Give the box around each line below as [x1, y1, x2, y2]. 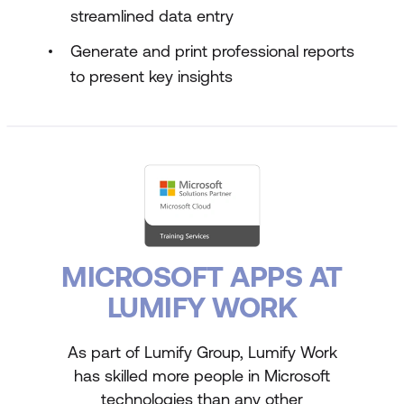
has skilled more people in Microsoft [74, 365, 330, 385]
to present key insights [70, 67, 233, 86]
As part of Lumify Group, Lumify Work [67, 342, 337, 362]
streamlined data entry [70, 6, 234, 25]
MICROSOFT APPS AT [61, 259, 343, 293]
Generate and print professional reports [70, 41, 354, 60]
